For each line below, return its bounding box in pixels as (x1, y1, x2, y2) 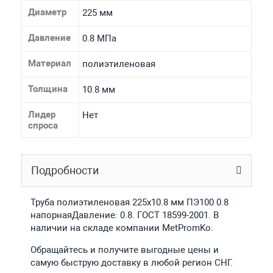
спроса (27, 119, 58, 131)
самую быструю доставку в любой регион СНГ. (30, 257, 233, 268)
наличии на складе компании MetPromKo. (30, 222, 213, 233)
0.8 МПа (82, 32, 116, 44)
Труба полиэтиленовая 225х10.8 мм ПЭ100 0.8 (30, 196, 229, 208)
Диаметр (27, 6, 66, 18)
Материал (27, 57, 71, 69)
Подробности (30, 163, 99, 177)
